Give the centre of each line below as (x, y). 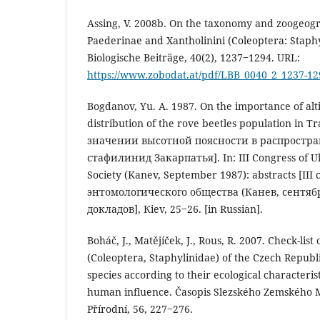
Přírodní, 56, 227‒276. (140, 309)
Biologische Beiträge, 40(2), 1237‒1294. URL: (194, 57)
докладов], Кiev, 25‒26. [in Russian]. (175, 209)
